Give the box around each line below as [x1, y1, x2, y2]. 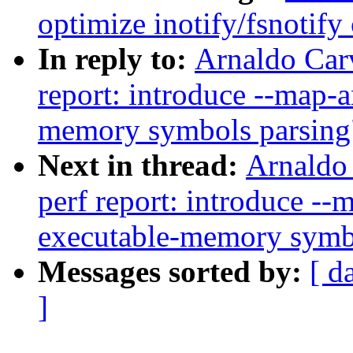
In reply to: [38, 42, 195, 76]
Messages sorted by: [38, 255, 310, 289]
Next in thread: [38, 148, 246, 183]
